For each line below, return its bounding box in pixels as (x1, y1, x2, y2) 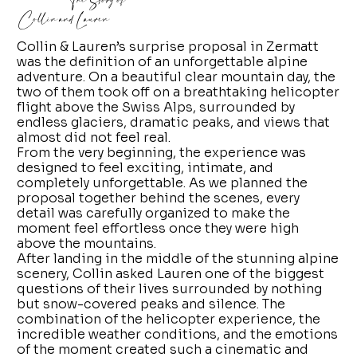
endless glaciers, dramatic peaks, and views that (17, 113, 331, 131)
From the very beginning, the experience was (17, 143, 307, 161)
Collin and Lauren (18, 7, 109, 33)
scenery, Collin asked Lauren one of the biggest (17, 265, 325, 282)
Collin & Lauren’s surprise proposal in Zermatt (17, 37, 320, 55)
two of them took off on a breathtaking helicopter (17, 83, 340, 100)
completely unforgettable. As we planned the (17, 174, 308, 191)
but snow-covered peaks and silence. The (17, 295, 286, 312)
